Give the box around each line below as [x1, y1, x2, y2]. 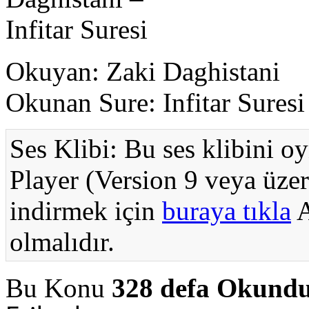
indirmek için [10, 196, 162, 226]
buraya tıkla [162, 196, 291, 226]
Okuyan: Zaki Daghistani [6, 57, 280, 87]
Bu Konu [6, 273, 112, 303]
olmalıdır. [10, 227, 114, 257]
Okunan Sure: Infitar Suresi [6, 88, 305, 118]
